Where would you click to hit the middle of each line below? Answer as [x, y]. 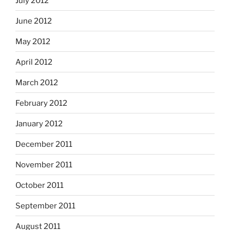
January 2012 [39, 123]
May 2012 [33, 41]
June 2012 [34, 21]
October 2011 [40, 185]
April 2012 [34, 62]
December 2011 [44, 144]
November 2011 [44, 165]
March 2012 [37, 82]
